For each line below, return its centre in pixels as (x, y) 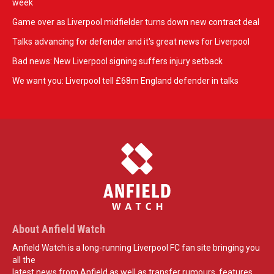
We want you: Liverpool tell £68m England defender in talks (125, 80)
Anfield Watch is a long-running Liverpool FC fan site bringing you (136, 247)
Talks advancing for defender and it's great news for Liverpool (131, 41)
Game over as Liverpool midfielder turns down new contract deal (136, 22)
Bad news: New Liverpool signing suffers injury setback (117, 61)
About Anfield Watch (59, 229)
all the (24, 260)
